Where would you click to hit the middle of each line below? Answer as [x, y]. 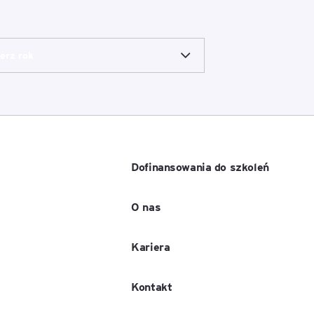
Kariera [151, 246]
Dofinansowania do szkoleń [200, 166]
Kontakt [152, 286]
